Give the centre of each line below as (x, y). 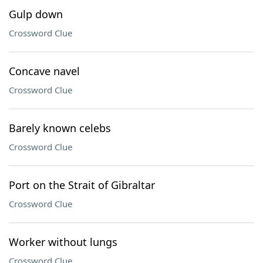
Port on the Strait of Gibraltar (82, 185)
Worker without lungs (63, 242)
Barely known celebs (60, 128)
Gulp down (36, 14)
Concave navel (44, 71)
